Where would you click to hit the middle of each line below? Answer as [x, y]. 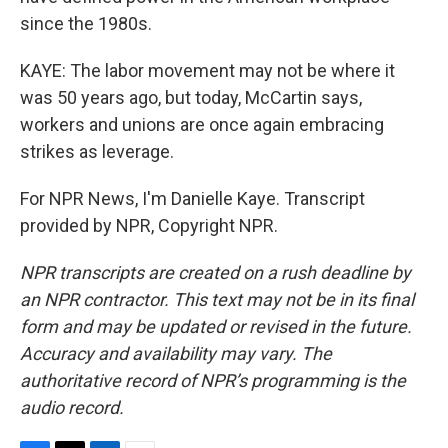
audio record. [72, 407]
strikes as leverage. [97, 151]
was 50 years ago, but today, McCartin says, [191, 97]
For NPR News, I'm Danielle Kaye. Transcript [192, 198]
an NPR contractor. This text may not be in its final [217, 299]
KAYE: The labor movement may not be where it [207, 70]
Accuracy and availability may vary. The [176, 353]
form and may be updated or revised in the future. [216, 326]
